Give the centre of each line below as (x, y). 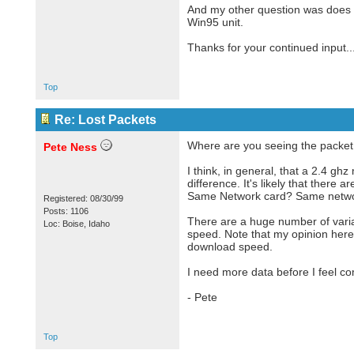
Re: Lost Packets (105, 120)
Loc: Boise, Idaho (76, 224)
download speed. (230, 247)
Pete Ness (70, 147)
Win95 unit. (215, 22)
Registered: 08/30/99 (83, 198)
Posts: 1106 (66, 211)
